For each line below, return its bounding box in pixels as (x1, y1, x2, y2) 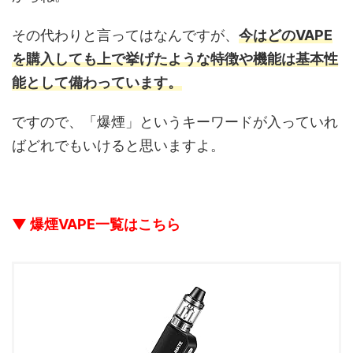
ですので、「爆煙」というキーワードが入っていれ (12, 113, 338, 131)
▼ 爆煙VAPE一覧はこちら (12, 216, 180, 233)
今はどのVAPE (239, 27, 333, 44)
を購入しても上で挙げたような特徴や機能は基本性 (12, 50, 338, 68)
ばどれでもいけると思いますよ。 (12, 137, 225, 154)
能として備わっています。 (12, 74, 182, 91)
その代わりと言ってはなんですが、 (12, 27, 239, 44)
